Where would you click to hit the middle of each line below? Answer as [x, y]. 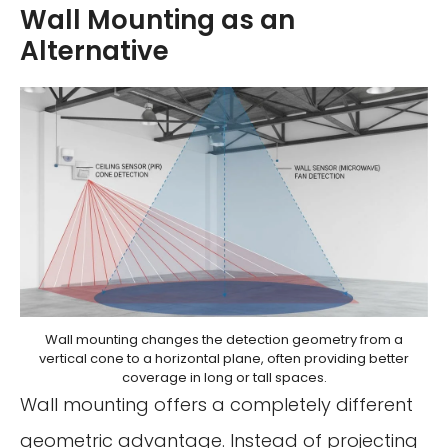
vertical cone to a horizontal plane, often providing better [224, 359]
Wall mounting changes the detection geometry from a [224, 340]
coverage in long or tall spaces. [224, 378]
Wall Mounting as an [157, 20]
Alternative [94, 51]
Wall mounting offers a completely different [216, 405]
